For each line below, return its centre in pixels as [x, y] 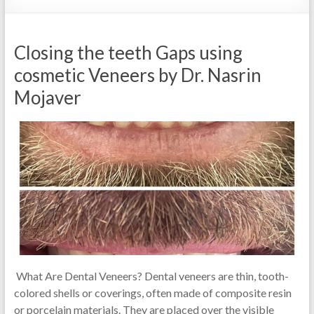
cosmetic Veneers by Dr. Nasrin [137, 75]
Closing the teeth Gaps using [128, 52]
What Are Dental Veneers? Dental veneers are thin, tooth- [151, 275]
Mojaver [47, 97]
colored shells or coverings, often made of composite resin [152, 292]
